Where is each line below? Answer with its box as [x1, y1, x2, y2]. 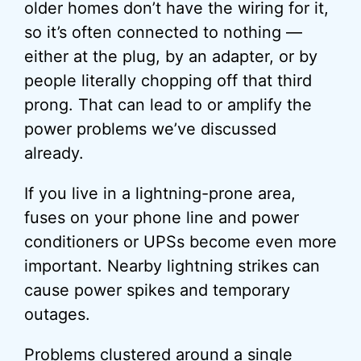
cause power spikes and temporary [24, 280, 290, 300]
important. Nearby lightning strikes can [24, 256, 320, 276]
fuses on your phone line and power [24, 208, 299, 227]
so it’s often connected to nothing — [24, 23, 302, 42]
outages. [24, 305, 90, 324]
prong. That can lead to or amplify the [24, 95, 312, 114]
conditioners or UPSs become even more [24, 232, 337, 251]
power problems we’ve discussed [24, 119, 276, 139]
